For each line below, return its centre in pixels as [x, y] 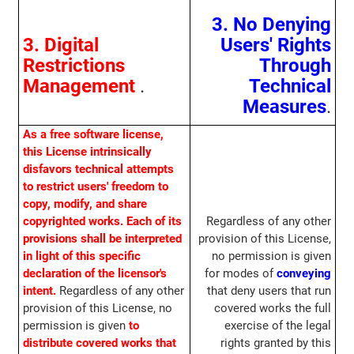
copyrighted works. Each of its [102, 222]
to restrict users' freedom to [95, 187]
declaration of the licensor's [94, 274]
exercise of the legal [278, 326]
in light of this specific [81, 256]
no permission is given [272, 256]
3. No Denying [272, 25]
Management [79, 87]
